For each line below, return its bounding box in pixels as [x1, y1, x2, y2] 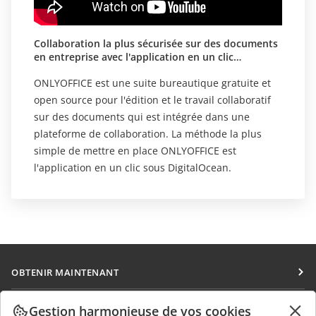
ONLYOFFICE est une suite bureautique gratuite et [34, 75, 271, 90]
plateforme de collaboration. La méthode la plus [34, 126, 262, 140]
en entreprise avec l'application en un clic [34, 49, 233, 63]
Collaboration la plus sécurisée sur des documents [34, 36, 278, 50]
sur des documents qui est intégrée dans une [34, 109, 250, 123]
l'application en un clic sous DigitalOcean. [34, 160, 231, 174]
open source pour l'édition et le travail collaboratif [34, 92, 271, 107]
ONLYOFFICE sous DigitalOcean [34, 63, 183, 77]
